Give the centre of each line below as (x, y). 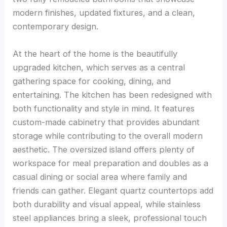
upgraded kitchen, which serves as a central (99, 67)
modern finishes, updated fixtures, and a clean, (104, 13)
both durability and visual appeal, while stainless (107, 204)
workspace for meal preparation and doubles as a (111, 163)
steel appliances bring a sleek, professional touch (110, 218)
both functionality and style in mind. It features (104, 108)
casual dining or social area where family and (100, 177)
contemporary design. (56, 27)
